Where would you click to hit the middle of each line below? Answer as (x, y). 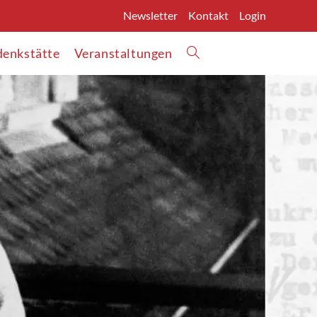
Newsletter (150, 15)
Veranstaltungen (123, 53)
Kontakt (208, 15)
